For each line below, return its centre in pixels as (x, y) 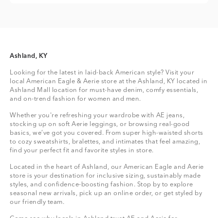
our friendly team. (37, 202)
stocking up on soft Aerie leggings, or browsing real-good (100, 124)
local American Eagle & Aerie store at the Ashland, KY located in (109, 81)
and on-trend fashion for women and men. (75, 99)
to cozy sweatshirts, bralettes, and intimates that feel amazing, (105, 142)
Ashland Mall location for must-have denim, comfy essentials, (104, 90)
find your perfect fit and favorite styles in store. (82, 150)
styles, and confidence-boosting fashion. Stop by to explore (101, 184)
